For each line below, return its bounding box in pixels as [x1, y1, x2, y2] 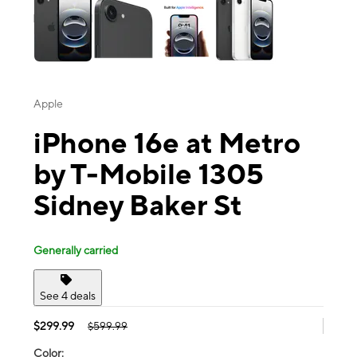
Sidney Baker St [33, 188, 241, 222]
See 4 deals [40, 288, 96, 302]
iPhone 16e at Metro [33, 126, 300, 160]
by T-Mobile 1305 [33, 157, 264, 191]
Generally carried [33, 243, 118, 257]
